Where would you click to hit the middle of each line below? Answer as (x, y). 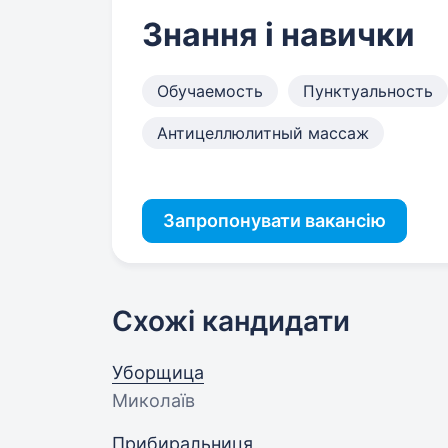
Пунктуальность (368, 91)
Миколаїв (153, 400)
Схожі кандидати (231, 321)
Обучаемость (210, 91)
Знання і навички (278, 34)
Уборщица (158, 372)
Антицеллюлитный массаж (263, 133)
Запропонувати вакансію (274, 220)
